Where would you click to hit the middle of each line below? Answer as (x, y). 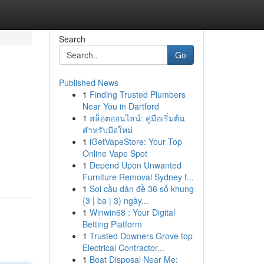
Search (72, 39)
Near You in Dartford (121, 106)
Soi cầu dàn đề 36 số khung (141, 189)
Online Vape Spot (115, 153)
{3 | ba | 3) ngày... (115, 200)
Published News (88, 82)
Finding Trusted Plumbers (137, 94)
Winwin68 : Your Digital (132, 212)
